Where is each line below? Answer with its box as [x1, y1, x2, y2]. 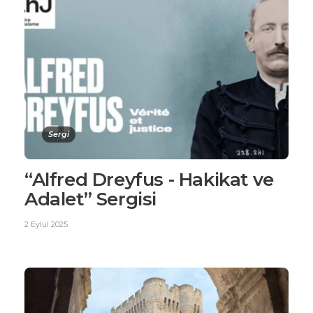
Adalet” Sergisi [24, 187, 157, 210]
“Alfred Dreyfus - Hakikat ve [24, 168, 274, 191]
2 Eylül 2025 [24, 219, 68, 229]
